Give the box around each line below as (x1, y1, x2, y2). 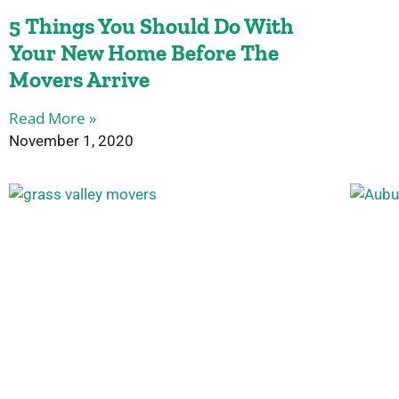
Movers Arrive (9, 66, 150, 94)
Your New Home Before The (9, 39, 279, 67)
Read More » (9, 108, 96, 129)
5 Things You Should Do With (9, 12, 294, 40)
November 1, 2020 (9, 132, 134, 151)
